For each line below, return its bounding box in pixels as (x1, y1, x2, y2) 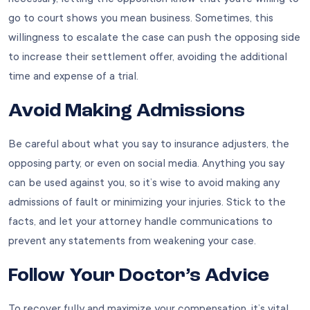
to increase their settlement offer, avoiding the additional (8, 51, 287, 64)
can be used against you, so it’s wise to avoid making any (8, 176, 280, 190)
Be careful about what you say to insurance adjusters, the (8, 138, 289, 151)
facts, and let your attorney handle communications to (8, 215, 273, 228)
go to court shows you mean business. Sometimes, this (8, 12, 273, 25)
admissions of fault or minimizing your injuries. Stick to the (8, 196, 286, 209)
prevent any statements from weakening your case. (8, 235, 256, 248)
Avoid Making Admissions (8, 102, 245, 122)
